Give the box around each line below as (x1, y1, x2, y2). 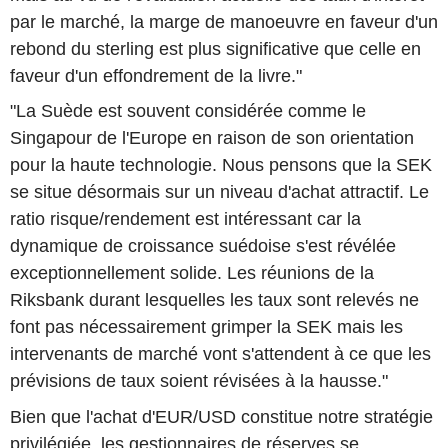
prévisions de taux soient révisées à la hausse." (10, 371, 388, 392)
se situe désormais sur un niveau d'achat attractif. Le (10, 182, 429, 203)
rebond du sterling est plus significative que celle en (10, 38, 421, 59)
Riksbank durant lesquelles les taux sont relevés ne (10, 290, 419, 311)
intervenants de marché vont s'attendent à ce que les (10, 344, 431, 365)
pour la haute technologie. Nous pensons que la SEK (10, 155, 432, 176)
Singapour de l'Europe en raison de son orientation (10, 128, 414, 149)
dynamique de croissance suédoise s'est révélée (10, 236, 396, 257)
